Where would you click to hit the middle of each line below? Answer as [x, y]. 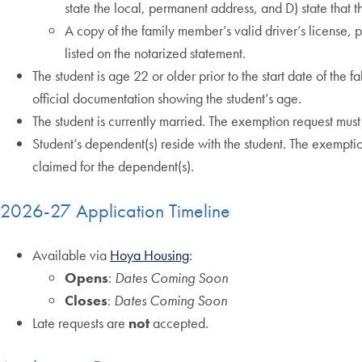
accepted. [179, 323]
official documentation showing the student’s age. [167, 99]
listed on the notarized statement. [155, 53]
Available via [71, 255]
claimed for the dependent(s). [113, 166]
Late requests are [80, 323]
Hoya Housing [149, 255]
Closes [86, 301]
